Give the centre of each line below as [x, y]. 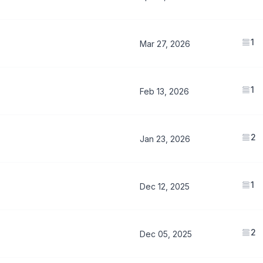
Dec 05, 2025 [166, 234]
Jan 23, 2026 [165, 139]
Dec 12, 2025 [165, 186]
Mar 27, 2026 [165, 44]
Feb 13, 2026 [164, 91]
